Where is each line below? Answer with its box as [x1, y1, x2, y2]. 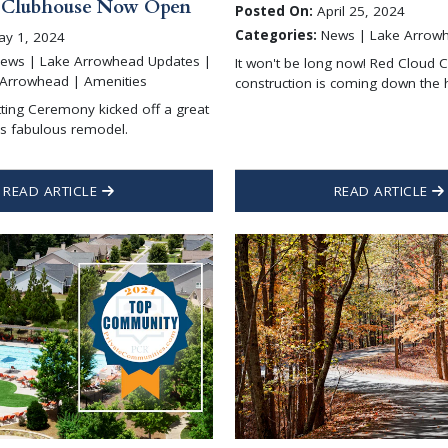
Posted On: [235, 2, 314, 21]
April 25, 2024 [313, 2, 406, 21]
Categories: [235, 26, 318, 44]
